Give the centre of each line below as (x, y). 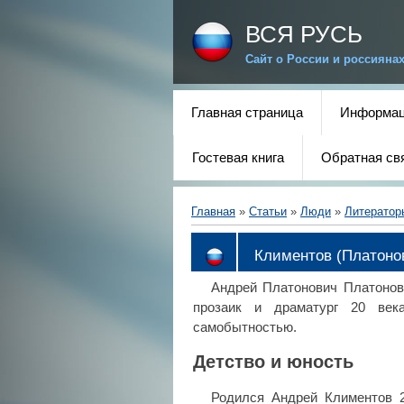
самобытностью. (245, 327)
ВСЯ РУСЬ (304, 34)
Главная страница (247, 113)
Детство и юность (273, 362)
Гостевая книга (238, 158)
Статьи (268, 211)
